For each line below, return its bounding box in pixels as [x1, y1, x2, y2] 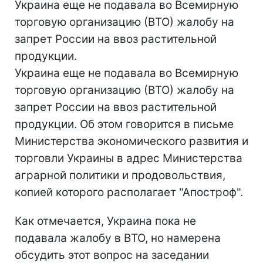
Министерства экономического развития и [15, 134, 248, 148]
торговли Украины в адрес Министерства [15, 151, 242, 165]
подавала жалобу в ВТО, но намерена [15, 231, 221, 245]
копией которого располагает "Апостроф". [15, 186, 243, 199]
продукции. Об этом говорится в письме [15, 117, 234, 131]
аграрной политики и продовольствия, [15, 168, 225, 182]
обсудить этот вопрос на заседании [15, 248, 209, 262]
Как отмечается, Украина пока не [15, 214, 196, 228]
